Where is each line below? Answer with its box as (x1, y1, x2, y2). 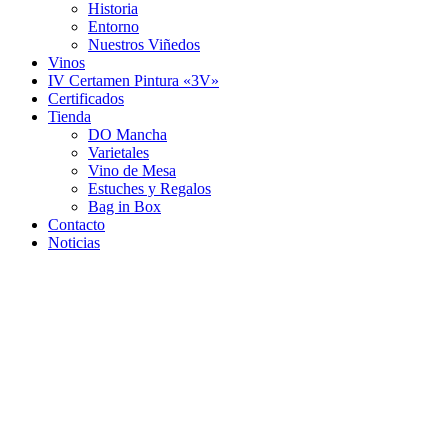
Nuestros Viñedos (88, 36, 200, 53)
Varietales (88, 144, 149, 161)
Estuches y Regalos (88, 180, 211, 197)
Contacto (48, 216, 105, 233)
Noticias (48, 234, 100, 251)
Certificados (48, 90, 124, 107)
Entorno (88, 18, 139, 35)
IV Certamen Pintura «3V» (48, 72, 219, 89)
